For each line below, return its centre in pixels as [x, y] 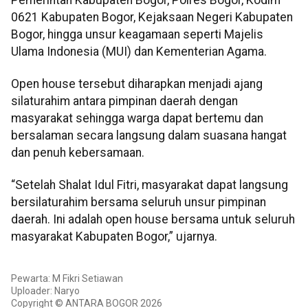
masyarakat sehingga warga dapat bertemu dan [137, 119]
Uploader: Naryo [45, 290]
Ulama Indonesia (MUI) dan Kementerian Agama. [139, 51]
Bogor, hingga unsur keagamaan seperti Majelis [137, 34]
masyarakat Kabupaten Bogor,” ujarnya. [114, 237]
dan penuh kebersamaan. [78, 153]
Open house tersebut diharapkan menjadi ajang [137, 84]
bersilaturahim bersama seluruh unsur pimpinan [139, 202]
